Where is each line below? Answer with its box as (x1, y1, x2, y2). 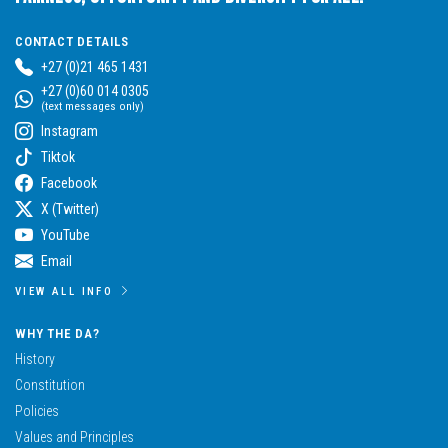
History (15, 350, 55, 367)
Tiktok (41, 148, 75, 165)
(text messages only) (41, 99, 144, 113)
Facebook (41, 174, 97, 191)
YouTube (41, 226, 90, 243)
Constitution (15, 376, 85, 393)
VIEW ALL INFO (15, 284, 114, 298)
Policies (15, 402, 59, 419)
